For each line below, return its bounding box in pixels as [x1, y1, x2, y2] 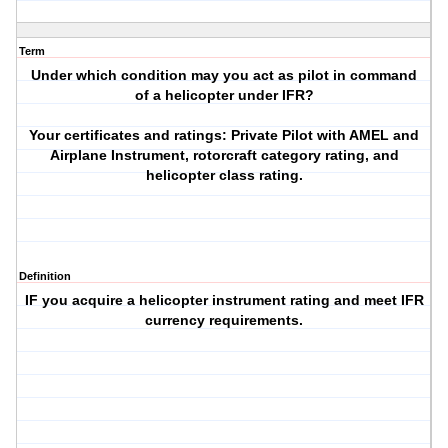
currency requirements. [145, 312, 304, 329]
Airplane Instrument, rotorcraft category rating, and [49, 147, 399, 164]
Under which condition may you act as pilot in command [31, 67, 418, 84]
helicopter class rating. [145, 167, 303, 184]
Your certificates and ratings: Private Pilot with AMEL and [29, 127, 420, 144]
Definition [19, 270, 71, 283]
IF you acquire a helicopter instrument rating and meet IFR [24, 292, 424, 309]
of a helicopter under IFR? [134, 87, 314, 104]
